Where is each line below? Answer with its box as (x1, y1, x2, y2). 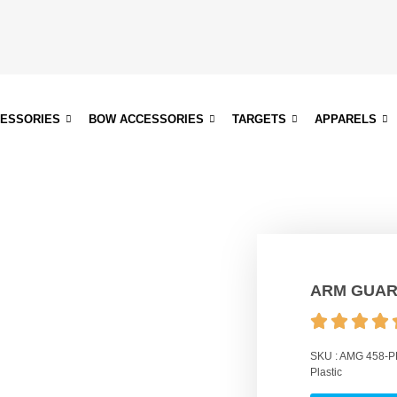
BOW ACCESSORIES (89, 112, 205, 126)
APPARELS (315, 112, 378, 126)
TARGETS (232, 112, 287, 126)
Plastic (310, 366, 342, 378)
